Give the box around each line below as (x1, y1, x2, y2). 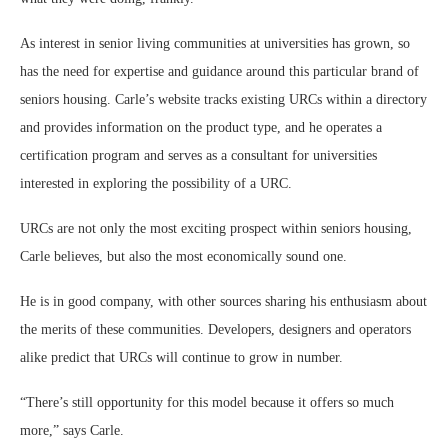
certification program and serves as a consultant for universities (20, 148, 377, 163)
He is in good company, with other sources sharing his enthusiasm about (20, 294, 427, 309)
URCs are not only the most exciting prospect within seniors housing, (20, 221, 412, 236)
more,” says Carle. (20, 423, 128, 438)
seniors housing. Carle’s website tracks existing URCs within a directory (20, 92, 427, 107)
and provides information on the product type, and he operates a (20, 120, 382, 135)
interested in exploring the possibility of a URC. (20, 176, 296, 191)
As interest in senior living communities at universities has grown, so (20, 36, 410, 51)
